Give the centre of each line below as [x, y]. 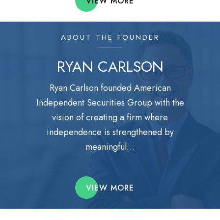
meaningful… [110, 147]
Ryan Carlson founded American [110, 88]
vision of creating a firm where [110, 117]
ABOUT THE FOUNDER [110, 37]
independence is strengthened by [110, 132]
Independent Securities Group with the [110, 102]
